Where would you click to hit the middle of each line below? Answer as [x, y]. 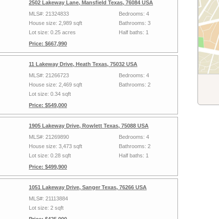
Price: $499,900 [48, 167]
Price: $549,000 [48, 105]
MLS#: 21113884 [48, 198]
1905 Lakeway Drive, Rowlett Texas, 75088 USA [89, 126]
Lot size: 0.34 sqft [50, 94]
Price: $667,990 [48, 44]
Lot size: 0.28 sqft [50, 155]
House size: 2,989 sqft [55, 23]
